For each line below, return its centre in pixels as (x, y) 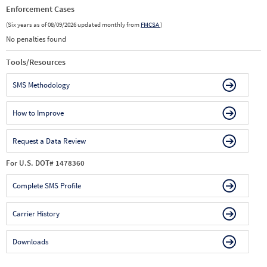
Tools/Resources (36, 62)
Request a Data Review (49, 141)
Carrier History (36, 214)
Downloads (30, 242)
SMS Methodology (41, 85)
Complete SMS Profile (47, 186)
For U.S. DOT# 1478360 (45, 163)
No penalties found (36, 39)
